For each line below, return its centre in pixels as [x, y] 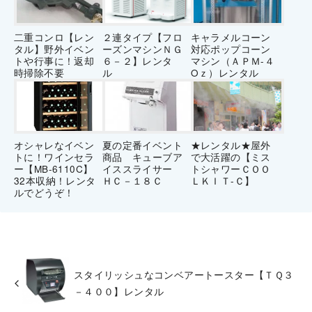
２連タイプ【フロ [142, 37]
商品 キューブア [142, 157]
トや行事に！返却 [54, 61]
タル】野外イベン [54, 49]
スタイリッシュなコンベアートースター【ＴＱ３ [184, 274]
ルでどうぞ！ [44, 193]
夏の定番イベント [142, 145]
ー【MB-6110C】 [54, 169]
